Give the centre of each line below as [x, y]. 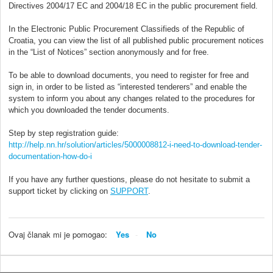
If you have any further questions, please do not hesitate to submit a [129, 179]
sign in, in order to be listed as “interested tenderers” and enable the [128, 87]
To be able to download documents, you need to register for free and [129, 75]
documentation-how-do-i [50, 156]
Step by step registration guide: [64, 133]
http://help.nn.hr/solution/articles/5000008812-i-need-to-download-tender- [135, 144]
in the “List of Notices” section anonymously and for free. [109, 52]
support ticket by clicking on [58, 191]
